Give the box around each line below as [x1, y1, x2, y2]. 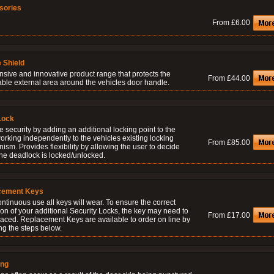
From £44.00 [208, 74, 250, 83]
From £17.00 [208, 211, 250, 220]
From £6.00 [212, 18, 250, 27]
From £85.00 [208, 138, 250, 147]
